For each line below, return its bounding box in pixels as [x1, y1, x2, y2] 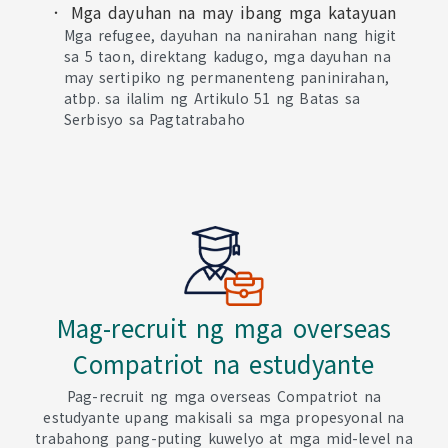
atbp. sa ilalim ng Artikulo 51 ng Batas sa [64, 88, 360, 108]
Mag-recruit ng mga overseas [56, 310, 392, 345]
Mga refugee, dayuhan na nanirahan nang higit [64, 25, 397, 45]
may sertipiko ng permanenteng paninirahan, [64, 67, 389, 87]
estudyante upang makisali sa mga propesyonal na [43, 407, 405, 427]
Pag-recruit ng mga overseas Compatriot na [67, 386, 381, 406]
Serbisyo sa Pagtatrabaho [64, 109, 245, 129]
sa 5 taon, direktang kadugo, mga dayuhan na [64, 46, 391, 66]
